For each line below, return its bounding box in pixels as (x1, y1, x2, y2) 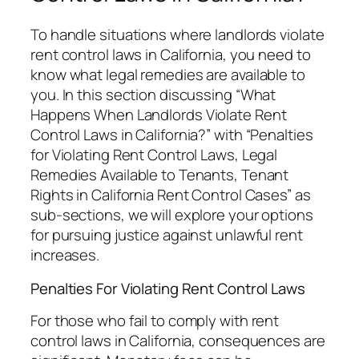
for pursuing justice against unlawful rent (30, 224, 303, 246)
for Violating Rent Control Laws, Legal (30, 144, 278, 166)
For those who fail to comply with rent (30, 310, 280, 332)
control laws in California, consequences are (30, 330, 325, 352)
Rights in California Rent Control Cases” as (30, 184, 311, 206)
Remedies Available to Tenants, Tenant (30, 164, 289, 186)
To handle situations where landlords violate (30, 24, 325, 46)
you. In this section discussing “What (30, 84, 276, 106)
